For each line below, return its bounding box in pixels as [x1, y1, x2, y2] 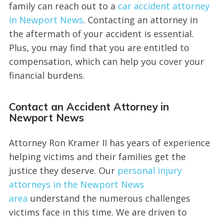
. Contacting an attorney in [83, 13, 198, 26]
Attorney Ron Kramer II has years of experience [8, 136, 210, 149]
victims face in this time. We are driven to [8, 206, 187, 218]
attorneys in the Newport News [8, 178, 144, 190]
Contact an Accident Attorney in [8, 100, 169, 113]
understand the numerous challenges [27, 192, 190, 204]
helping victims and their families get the [8, 150, 186, 163]
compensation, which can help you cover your [8, 55, 204, 67]
